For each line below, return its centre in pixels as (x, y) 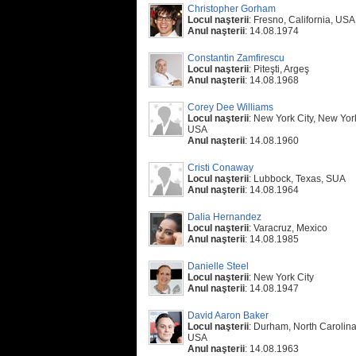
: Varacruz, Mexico (288, 228)
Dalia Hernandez (224, 217)
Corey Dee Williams (230, 107)
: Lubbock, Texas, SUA (297, 179)
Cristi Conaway (221, 168)
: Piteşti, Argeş (279, 69)
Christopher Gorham (232, 9)
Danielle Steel (218, 266)
